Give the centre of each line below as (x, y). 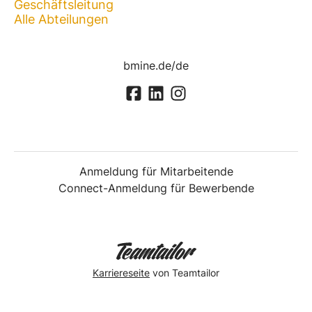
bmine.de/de (156, 65)
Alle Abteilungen (61, 19)
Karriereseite (121, 272)
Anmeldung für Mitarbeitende (156, 172)
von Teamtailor (185, 272)
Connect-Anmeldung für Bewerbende (156, 188)
